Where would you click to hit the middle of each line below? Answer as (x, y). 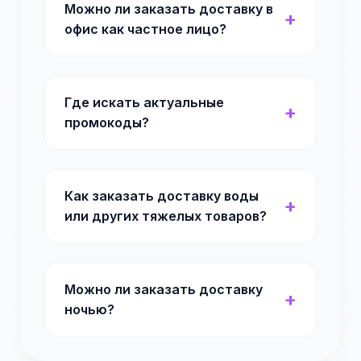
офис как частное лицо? (145, 29)
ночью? (89, 309)
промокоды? (107, 122)
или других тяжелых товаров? (166, 216)
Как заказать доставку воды (162, 196)
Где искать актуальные (144, 102)
